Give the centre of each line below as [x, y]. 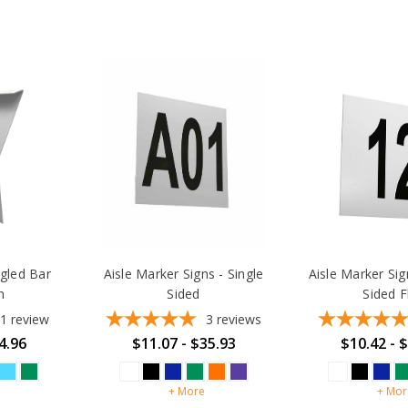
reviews [240, 319]
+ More [186, 391]
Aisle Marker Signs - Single [184, 273]
